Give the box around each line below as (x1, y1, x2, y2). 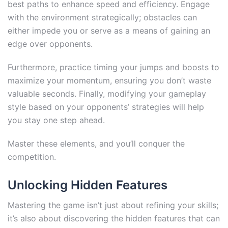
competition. (8, 151, 56, 162)
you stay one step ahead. (8, 115, 105, 125)
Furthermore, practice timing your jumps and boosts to (8, 62, 219, 72)
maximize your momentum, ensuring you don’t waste (8, 75, 211, 85)
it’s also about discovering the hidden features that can (8, 213, 220, 223)
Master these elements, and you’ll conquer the (8, 138, 185, 149)
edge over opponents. (8, 38, 93, 49)
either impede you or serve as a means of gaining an (8, 25, 210, 36)
